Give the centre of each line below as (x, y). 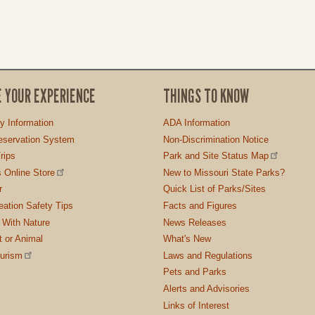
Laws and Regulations (207, 255)
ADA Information (196, 123)
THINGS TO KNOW (206, 96)
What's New (187, 239)
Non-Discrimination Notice (216, 139)
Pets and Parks (194, 272)
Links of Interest (196, 305)
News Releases (194, 222)
